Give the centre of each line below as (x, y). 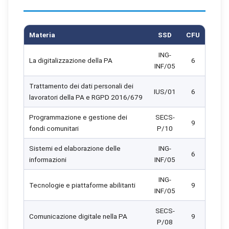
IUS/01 (165, 91)
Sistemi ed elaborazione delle (75, 148)
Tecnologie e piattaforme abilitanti (82, 185)
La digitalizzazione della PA (71, 60)
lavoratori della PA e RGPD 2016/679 (86, 97)
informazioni (48, 159)
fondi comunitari (54, 128)
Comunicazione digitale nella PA (78, 216)
